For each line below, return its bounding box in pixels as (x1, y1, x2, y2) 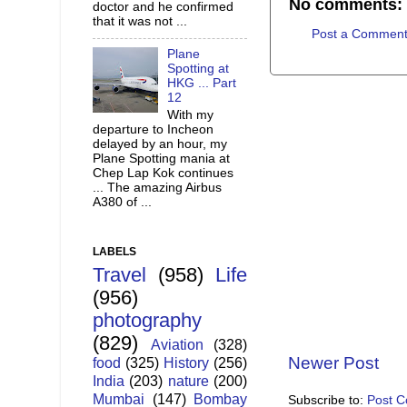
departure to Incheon (93, 122, 213, 136)
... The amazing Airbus (93, 180, 222, 194)
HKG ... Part (167, 76, 237, 91)
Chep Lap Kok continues (93, 165, 233, 180)
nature (167, 372, 209, 390)
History (164, 354, 209, 372)
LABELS (93, 245, 136, 259)
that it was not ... (93, 15, 187, 29)
